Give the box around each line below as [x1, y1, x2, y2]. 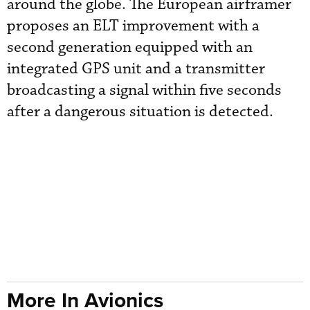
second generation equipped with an [7, 37, 253, 57]
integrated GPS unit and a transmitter [7, 59, 265, 79]
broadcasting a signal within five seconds [7, 80, 282, 100]
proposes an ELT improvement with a [7, 16, 259, 36]
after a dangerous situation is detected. [7, 102, 273, 122]
